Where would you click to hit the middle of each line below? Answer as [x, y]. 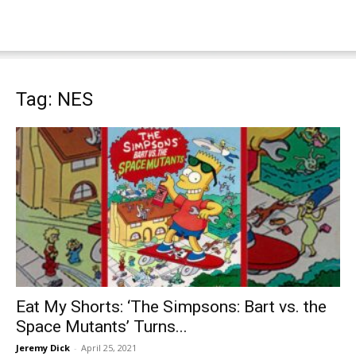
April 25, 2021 [109, 348]
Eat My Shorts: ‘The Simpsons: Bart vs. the [171, 307]
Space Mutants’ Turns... [102, 327]
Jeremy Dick [43, 348]
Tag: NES [54, 99]
